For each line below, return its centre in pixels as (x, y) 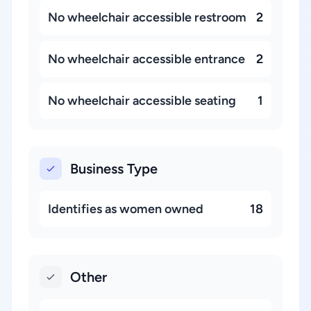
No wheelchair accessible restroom (147, 17)
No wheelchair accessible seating (142, 101)
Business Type (114, 169)
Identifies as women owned (126, 209)
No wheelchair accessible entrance (146, 59)
